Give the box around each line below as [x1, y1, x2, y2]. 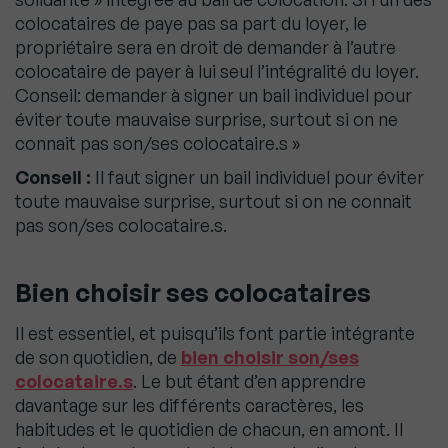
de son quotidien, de [15, 346, 181, 369]
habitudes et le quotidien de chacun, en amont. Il [15, 418, 403, 441]
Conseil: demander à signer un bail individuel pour [15, 84, 412, 107]
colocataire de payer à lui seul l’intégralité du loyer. [15, 60, 419, 83]
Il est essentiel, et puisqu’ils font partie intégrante [15, 322, 415, 345]
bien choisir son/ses [181, 346, 359, 369]
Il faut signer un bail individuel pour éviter [91, 166, 424, 189]
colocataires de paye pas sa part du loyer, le [15, 12, 367, 35]
